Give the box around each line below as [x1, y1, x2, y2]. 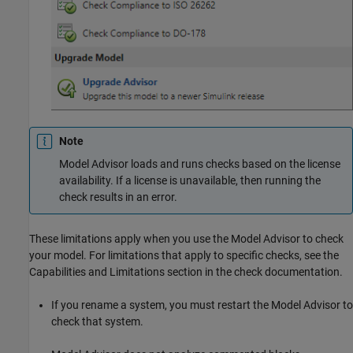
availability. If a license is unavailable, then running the [59, 173, 321, 187]
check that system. [51, 315, 143, 329]
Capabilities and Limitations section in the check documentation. [29, 266, 343, 279]
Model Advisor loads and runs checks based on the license [59, 157, 340, 170]
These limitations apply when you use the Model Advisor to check [29, 232, 344, 246]
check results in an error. [59, 190, 177, 203]
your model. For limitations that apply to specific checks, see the [29, 249, 339, 262]
